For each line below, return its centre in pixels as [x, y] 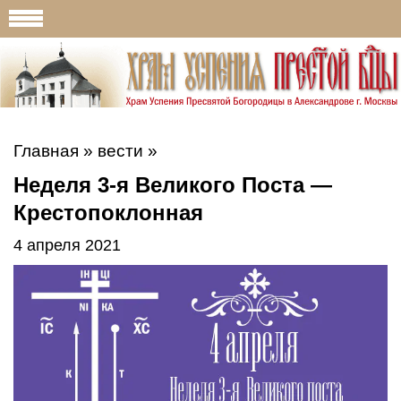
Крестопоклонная [108, 212]
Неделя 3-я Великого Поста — [173, 184]
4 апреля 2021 [67, 245]
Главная [46, 150]
